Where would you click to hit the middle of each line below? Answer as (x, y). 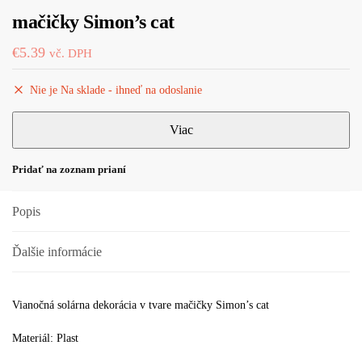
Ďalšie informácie (57, 251)
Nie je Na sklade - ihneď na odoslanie (116, 90)
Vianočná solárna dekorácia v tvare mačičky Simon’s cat (141, 305)
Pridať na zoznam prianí (69, 169)
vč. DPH (71, 53)
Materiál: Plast (45, 339)
